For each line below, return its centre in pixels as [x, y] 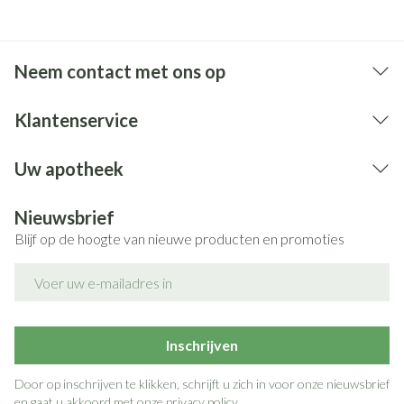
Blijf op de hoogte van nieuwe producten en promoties [179, 239]
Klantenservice [76, 120]
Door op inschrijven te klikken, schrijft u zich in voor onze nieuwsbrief [202, 384]
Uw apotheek [69, 169]
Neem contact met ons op [120, 71]
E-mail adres [55, 271]
